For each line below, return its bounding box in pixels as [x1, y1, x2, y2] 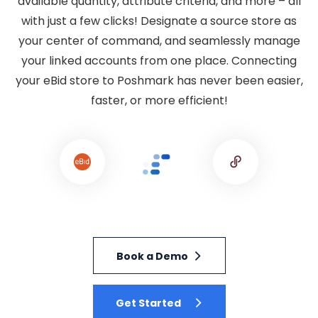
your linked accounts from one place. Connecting [21, 53, 297, 69]
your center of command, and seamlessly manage [18, 33, 300, 49]
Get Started [115, 295, 181, 310]
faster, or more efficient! [90, 92, 228, 109]
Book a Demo [116, 248, 188, 263]
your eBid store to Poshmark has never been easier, [15, 72, 303, 89]
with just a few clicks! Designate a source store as [21, 13, 297, 29]
